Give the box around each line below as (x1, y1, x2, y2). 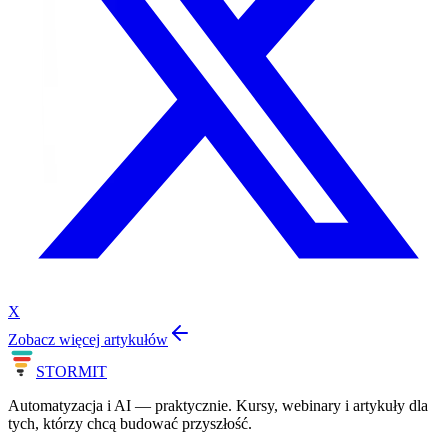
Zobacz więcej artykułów (8, 330, 168, 348)
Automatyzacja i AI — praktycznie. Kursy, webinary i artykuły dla (8, 396, 428, 414)
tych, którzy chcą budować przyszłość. (8, 414, 252, 432)
